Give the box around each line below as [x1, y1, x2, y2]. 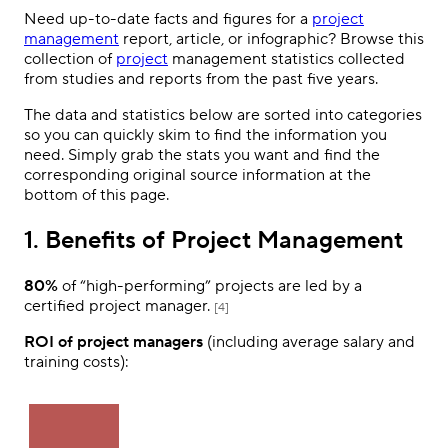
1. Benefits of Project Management [24, 224, 403, 256]
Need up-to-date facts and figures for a [24, 9, 312, 29]
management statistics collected [168, 49, 405, 69]
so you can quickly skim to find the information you [24, 125, 387, 145]
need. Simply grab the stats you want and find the [24, 145, 380, 165]
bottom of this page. [24, 185, 169, 205]
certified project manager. [24, 295, 214, 316]
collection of [24, 49, 116, 69]
